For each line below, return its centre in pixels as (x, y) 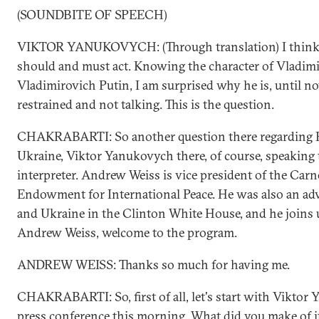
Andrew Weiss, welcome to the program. (127, 232)
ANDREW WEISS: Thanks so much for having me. (153, 265)
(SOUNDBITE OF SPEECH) (92, 15)
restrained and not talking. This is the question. (146, 104)
